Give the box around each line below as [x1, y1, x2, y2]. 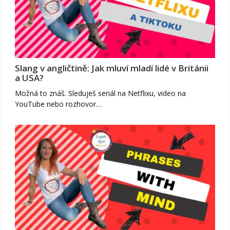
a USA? [15, 72, 44, 84]
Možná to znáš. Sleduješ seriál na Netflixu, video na [15, 88, 186, 99]
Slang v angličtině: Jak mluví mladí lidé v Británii [15, 62, 209, 74]
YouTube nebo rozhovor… [15, 99, 102, 109]
